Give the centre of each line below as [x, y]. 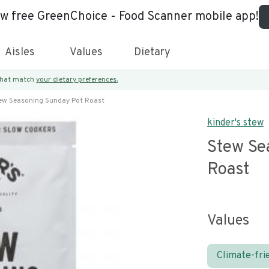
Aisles [20, 53]
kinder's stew [235, 123]
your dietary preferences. [77, 80]
